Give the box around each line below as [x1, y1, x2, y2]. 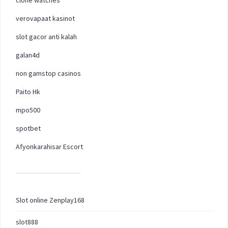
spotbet [16, 123, 41, 133]
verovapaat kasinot [16, 13, 75, 23]
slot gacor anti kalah [16, 32, 77, 41]
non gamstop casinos [16, 68, 81, 78]
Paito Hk [16, 87, 40, 96]
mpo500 [16, 105, 40, 115]
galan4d [16, 50, 40, 60]
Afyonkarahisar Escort [16, 141, 83, 151]
